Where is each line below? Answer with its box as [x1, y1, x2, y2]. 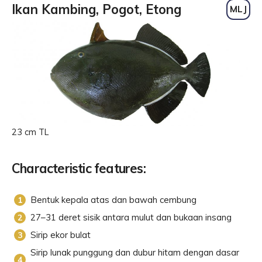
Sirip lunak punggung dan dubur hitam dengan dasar [30, 247, 239, 258]
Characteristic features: [12, 160, 146, 177]
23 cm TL [12, 127, 49, 138]
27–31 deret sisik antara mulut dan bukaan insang [30, 212, 232, 223]
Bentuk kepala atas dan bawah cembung [30, 194, 196, 206]
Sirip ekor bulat [30, 229, 91, 241]
